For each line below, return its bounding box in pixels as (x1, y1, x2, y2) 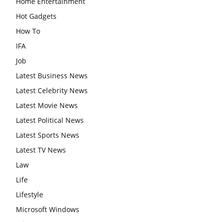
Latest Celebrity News (16, 86, 88, 96)
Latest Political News (16, 115, 84, 125)
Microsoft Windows (16, 205, 79, 215)
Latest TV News (16, 145, 66, 155)
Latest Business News (16, 71, 88, 81)
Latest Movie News (16, 101, 78, 111)
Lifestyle (16, 190, 43, 200)
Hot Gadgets (16, 11, 56, 21)
